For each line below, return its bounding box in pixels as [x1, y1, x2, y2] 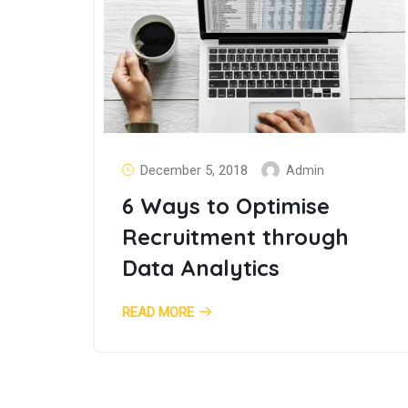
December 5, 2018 [140, 161, 248, 178]
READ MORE [122, 304, 194, 321]
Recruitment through [122, 223, 349, 251]
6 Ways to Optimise [122, 192, 330, 220]
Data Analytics [122, 254, 280, 282]
